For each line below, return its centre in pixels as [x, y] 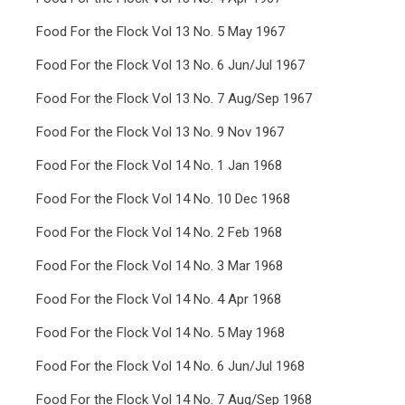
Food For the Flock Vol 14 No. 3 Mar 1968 [160, 266]
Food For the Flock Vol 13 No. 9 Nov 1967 [160, 132]
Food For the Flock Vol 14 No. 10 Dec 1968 [163, 199]
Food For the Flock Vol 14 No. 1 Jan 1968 [159, 165]
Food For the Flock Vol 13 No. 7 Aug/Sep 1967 [174, 99]
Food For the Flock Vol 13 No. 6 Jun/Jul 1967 [170, 65]
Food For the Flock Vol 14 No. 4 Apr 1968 [159, 299]
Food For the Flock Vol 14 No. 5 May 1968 [160, 333]
